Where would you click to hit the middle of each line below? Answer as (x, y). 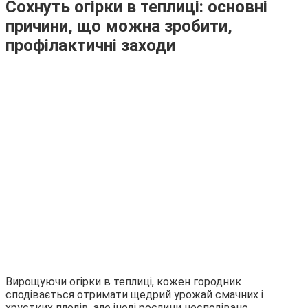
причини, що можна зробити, (119, 26)
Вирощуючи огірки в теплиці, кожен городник (123, 281)
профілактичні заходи (90, 45)
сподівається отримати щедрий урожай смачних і (134, 294)
